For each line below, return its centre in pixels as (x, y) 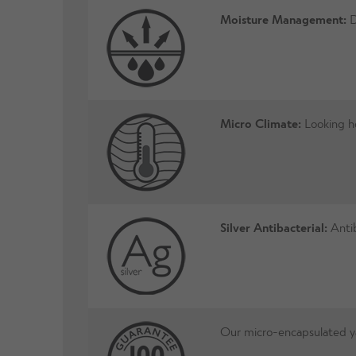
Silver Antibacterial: (274, 227)
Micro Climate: (261, 123)
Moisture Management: (284, 19)
